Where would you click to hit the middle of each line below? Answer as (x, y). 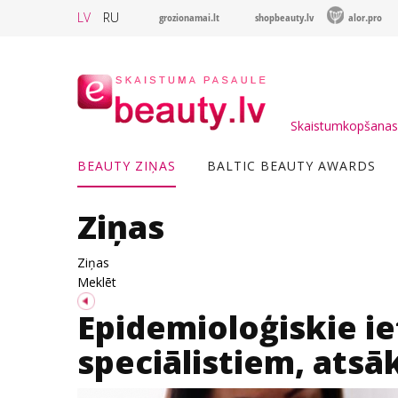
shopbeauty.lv (284, 17)
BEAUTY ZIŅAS (127, 166)
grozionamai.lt (189, 17)
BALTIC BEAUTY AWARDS (291, 166)
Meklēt (97, 282)
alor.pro (365, 17)
